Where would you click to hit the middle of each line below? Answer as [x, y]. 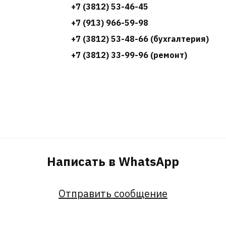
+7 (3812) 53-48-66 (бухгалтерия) [140, 39]
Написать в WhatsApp [113, 161]
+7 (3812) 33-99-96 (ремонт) [129, 55]
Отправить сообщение [113, 193]
